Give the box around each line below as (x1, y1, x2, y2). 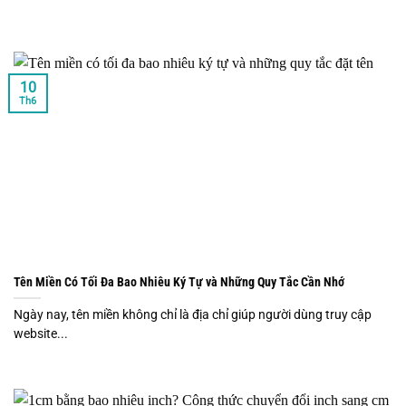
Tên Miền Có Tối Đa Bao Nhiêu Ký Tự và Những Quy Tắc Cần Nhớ (14, 274, 344, 289)
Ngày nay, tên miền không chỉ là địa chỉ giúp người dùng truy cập (14, 306, 372, 322)
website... (14, 325, 68, 341)
